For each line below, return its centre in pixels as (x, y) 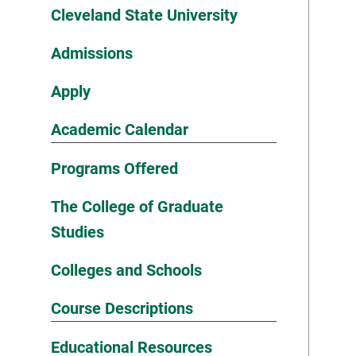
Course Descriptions (122, 308)
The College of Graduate (137, 207)
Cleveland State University (144, 15)
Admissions (92, 53)
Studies (77, 232)
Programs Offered (114, 168)
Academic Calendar (120, 130)
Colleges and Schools (126, 270)
